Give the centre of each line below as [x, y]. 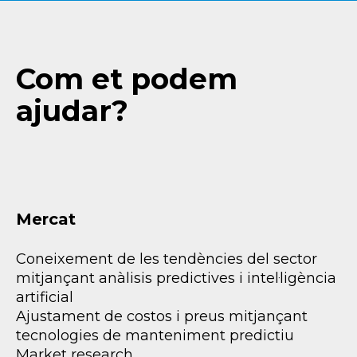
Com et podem [127, 79]
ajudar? [72, 111]
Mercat [46, 220]
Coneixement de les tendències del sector [167, 259]
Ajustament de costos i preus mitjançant [162, 317]
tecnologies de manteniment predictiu [155, 336]
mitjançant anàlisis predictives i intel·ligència [176, 279]
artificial [45, 298]
